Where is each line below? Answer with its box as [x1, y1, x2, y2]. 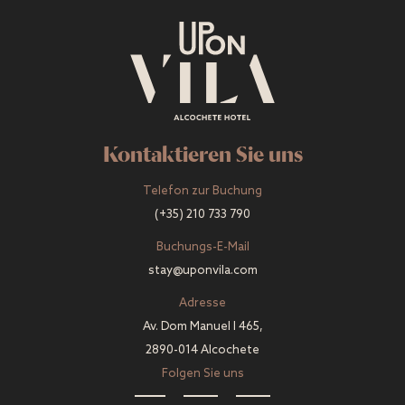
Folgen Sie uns [161, 367, 244, 381]
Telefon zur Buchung [143, 184, 262, 199]
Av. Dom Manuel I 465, [142, 320, 263, 334]
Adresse [179, 297, 226, 311]
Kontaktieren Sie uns [102, 141, 303, 168]
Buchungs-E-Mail [155, 240, 250, 255]
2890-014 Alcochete [146, 344, 259, 358]
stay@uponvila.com [147, 264, 258, 278]
